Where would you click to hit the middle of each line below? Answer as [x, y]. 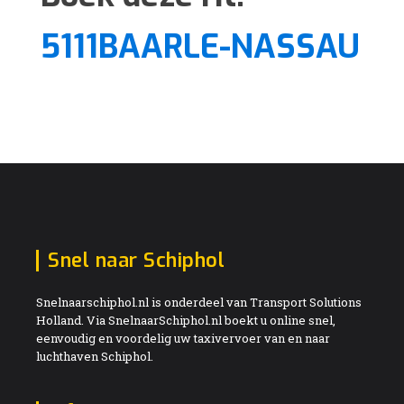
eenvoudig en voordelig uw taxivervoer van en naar [183, 338]
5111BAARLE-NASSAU [200, 46]
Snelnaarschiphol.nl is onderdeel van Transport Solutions [199, 302]
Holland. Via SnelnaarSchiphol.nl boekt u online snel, [186, 320]
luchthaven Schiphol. [95, 356]
